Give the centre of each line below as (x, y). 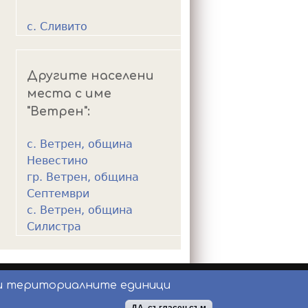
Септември (58, 194)
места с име (69, 93)
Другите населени (90, 75)
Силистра (54, 227)
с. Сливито (57, 27)
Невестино (57, 161)
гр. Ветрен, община (83, 177)
